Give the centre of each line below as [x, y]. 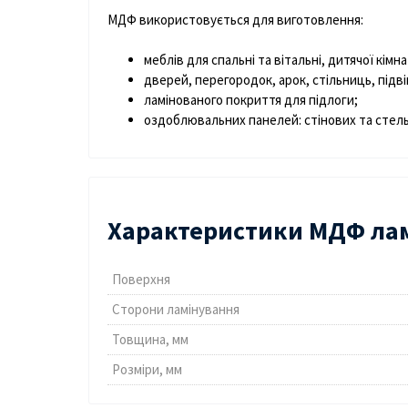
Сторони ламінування [176, 310]
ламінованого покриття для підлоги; [251, 100]
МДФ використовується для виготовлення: [235, 20]
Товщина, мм [150, 340]
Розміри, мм [147, 370]
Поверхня [141, 280]
